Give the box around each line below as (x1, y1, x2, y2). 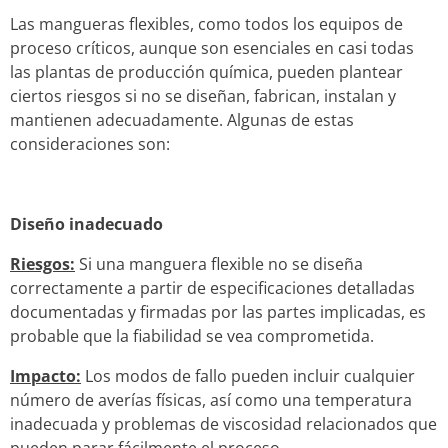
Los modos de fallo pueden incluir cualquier (81, 364, 415, 387)
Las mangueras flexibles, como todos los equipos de (10, 12, 403, 35)
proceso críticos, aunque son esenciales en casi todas (10, 36, 414, 59)
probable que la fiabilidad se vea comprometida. (10, 324, 382, 347)
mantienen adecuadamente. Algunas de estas (10, 108, 354, 131)
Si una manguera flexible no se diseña (75, 252, 363, 275)
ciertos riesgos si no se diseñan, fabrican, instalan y (10, 84, 396, 107)
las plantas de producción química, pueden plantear (10, 60, 403, 83)
